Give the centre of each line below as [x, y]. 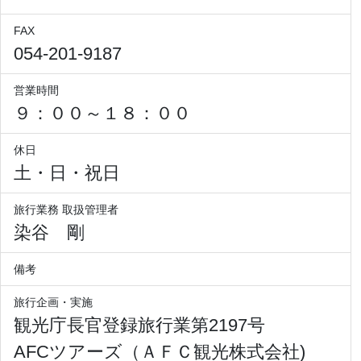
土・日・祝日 [67, 172]
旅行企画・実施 [53, 302]
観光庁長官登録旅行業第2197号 [139, 325]
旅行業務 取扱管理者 [66, 209]
